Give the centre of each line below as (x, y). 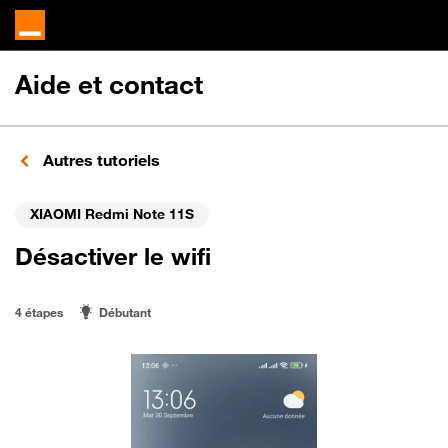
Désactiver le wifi (113, 256)
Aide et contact (109, 84)
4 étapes (39, 312)
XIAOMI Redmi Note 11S (112, 213)
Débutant (125, 312)
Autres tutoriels (99, 160)
